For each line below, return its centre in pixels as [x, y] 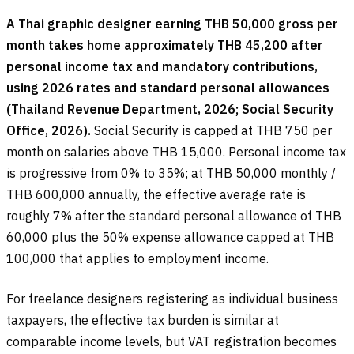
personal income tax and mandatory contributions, [162, 67]
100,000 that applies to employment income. [137, 259]
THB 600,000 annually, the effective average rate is [156, 195]
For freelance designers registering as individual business [172, 299]
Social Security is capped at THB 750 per [211, 131]
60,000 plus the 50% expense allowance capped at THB [170, 237]
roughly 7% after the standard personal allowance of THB [174, 216]
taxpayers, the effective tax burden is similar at [143, 320]
